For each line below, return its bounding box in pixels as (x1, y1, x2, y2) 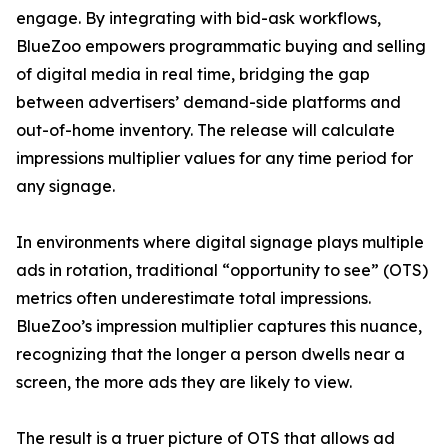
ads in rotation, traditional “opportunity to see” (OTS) (16, 260, 428, 281)
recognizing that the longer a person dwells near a (16, 344, 405, 365)
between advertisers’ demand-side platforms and (16, 92, 401, 113)
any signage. (16, 176, 115, 197)
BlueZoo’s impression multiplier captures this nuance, (16, 316, 422, 337)
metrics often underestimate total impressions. (16, 288, 371, 309)
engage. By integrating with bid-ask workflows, (16, 8, 381, 29)
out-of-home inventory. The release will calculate (16, 120, 395, 141)
